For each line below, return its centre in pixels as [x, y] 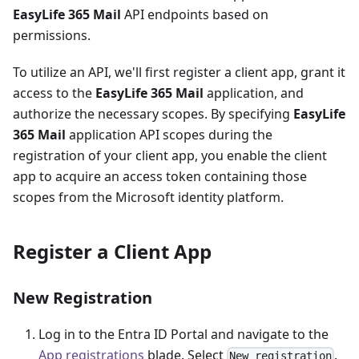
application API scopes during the [169, 135]
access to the [54, 93]
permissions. [52, 36]
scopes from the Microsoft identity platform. [148, 198]
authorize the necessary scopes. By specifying [153, 114]
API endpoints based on [195, 15]
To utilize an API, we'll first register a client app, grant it [179, 73]
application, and [254, 93]
